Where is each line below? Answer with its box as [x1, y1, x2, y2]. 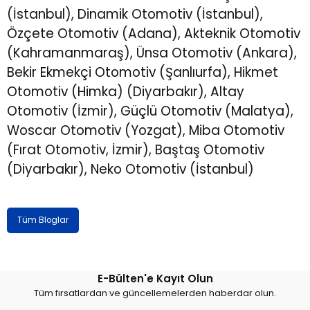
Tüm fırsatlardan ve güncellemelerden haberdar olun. [34, 286, 276, 299]
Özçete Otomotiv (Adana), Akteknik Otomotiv [7, 24, 300, 44]
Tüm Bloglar [17, 215, 69, 226]
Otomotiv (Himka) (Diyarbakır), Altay [7, 82, 244, 102]
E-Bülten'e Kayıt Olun [97, 271, 213, 286]
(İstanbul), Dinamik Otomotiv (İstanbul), [7, 5, 263, 24]
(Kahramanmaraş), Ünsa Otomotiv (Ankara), [7, 44, 297, 63]
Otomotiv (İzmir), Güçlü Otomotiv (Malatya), [7, 102, 293, 121]
